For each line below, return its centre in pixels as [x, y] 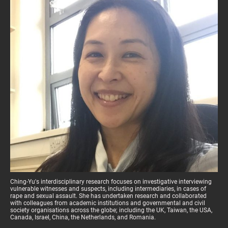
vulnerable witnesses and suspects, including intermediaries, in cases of [108, 189]
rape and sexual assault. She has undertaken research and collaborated [108, 196]
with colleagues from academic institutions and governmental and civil [108, 203]
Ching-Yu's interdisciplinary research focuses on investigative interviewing [111, 181]
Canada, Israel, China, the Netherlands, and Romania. [84, 217]
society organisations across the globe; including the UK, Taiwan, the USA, [111, 210]
